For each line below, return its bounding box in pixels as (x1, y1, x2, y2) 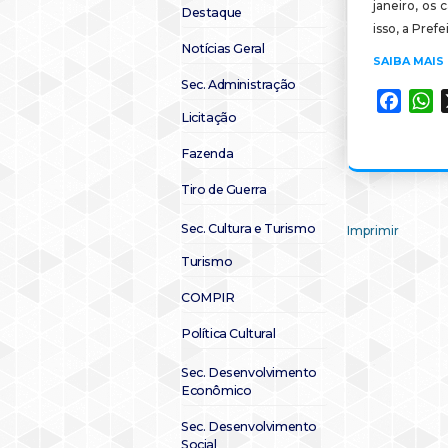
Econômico (181, 383, 252, 398)
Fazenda (181, 146, 234, 161)
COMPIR (181, 290, 235, 305)
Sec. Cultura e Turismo (181, 221, 316, 236)
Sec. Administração (181, 77, 296, 92)
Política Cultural (181, 326, 276, 341)
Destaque (181, 5, 242, 20)
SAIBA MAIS (373, 54, 444, 68)
